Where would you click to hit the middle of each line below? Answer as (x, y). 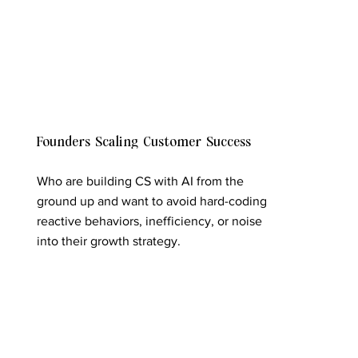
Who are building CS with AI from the (140, 181)
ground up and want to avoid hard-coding (151, 201)
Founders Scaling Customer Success (144, 141)
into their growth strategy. (108, 241)
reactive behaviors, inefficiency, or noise (149, 221)
